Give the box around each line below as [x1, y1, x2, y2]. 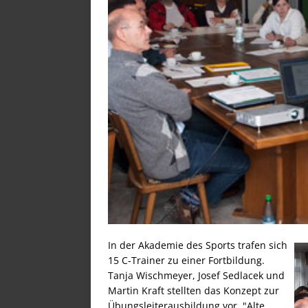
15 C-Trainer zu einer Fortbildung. [108, 253, 265, 267]
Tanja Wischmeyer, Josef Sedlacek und [108, 268, 285, 282]
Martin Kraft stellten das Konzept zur [108, 283, 279, 297]
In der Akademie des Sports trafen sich [108, 238, 287, 252]
